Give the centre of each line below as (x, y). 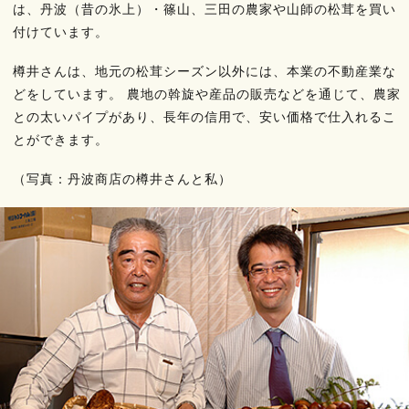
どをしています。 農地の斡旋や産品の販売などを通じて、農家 (207, 94)
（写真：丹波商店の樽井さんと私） (122, 179)
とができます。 (61, 140)
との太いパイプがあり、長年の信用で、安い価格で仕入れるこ (204, 117)
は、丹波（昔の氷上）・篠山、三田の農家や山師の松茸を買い (204, 9)
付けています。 (61, 32)
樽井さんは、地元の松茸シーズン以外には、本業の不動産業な (204, 71)
